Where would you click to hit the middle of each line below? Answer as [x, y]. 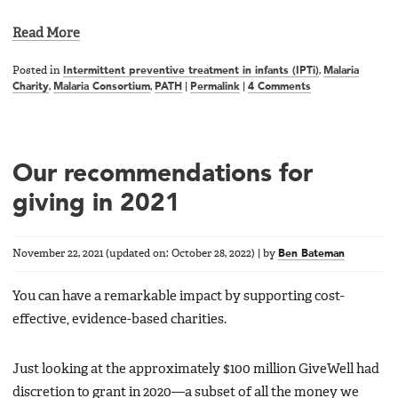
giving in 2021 [96, 204]
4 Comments [279, 87]
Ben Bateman [311, 254]
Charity [31, 87]
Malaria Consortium [102, 87]
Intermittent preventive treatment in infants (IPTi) [191, 71]
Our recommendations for [163, 175]
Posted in [38, 71]
